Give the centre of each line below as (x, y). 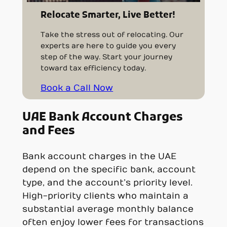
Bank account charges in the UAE (99, 157)
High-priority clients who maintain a (105, 196)
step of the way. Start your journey (107, 57)
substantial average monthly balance (108, 210)
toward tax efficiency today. (93, 68)
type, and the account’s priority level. (107, 183)
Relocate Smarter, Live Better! (108, 15)
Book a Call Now (77, 88)
